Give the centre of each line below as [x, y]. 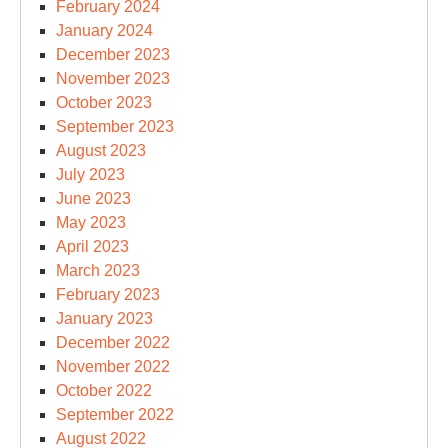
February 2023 [108, 294]
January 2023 [104, 318]
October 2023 [104, 102]
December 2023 [113, 54]
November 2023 [113, 78]
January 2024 [104, 30]
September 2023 [115, 126]
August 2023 [101, 150]
